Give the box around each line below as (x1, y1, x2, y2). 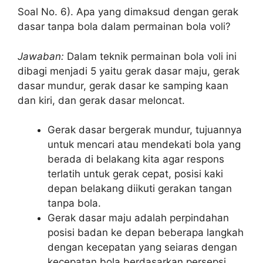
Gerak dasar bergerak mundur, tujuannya (48, 124, 242, 136)
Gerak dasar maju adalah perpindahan (48, 212, 229, 224)
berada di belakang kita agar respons (48, 153, 224, 165)
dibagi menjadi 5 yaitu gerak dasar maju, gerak (18, 65, 240, 77)
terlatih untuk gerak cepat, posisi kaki (48, 168, 223, 180)
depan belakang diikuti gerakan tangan (48, 183, 232, 194)
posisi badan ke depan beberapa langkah (48, 227, 244, 238)
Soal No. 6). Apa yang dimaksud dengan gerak (18, 6, 238, 18)
